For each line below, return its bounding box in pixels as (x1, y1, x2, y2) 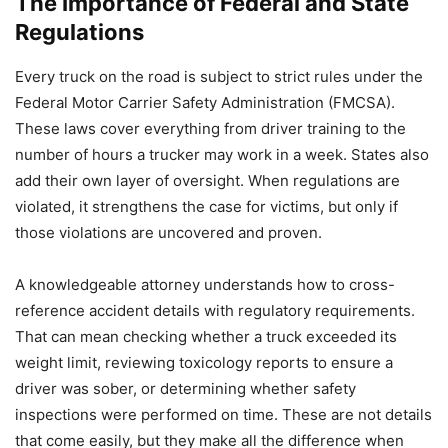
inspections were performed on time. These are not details (15, 404, 432, 424)
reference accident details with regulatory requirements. (15, 300, 415, 320)
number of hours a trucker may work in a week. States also (15, 144, 429, 164)
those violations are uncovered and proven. (15, 222, 322, 242)
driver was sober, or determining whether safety (15, 378, 356, 398)
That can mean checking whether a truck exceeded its (15, 326, 397, 346)
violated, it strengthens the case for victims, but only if (15, 196, 398, 216)
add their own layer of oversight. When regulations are (15, 170, 400, 190)
